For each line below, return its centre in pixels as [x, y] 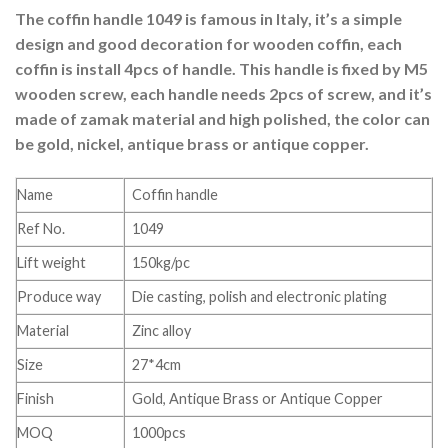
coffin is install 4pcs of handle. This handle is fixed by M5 [221, 69]
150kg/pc [161, 262]
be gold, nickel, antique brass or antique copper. [192, 144]
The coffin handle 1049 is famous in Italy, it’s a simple [208, 19]
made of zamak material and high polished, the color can [222, 119]
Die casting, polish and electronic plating [260, 296]
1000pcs [159, 432]
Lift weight [51, 262]
